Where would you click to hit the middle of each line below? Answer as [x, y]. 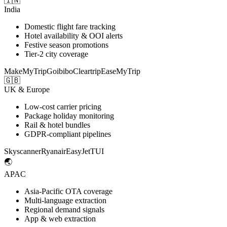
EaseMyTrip [121, 71]
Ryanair [53, 152]
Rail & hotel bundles [57, 125]
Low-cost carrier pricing [63, 107]
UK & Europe [27, 90]
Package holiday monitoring [69, 116]
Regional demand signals [64, 210]
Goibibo [60, 71]
